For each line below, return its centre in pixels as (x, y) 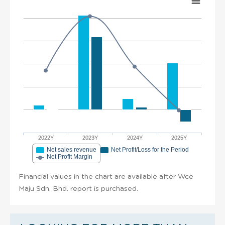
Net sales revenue (72, 149)
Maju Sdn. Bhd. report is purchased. (78, 189)
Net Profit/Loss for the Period (150, 149)
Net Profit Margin (70, 156)
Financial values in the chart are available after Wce (106, 177)
